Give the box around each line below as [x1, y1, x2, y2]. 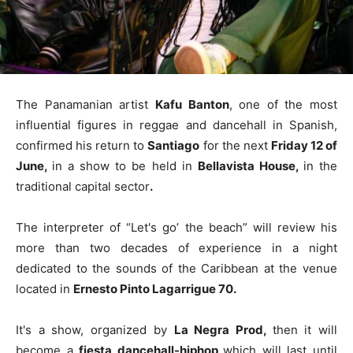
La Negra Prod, [173, 321, 273, 337]
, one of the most [229, 96, 337, 112]
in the [303, 158, 338, 173]
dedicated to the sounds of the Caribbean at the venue [16, 260, 337, 276]
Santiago [147, 137, 200, 153]
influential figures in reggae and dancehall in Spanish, [16, 117, 337, 132]
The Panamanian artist [16, 96, 155, 112]
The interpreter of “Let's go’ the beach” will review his [16, 219, 337, 235]
